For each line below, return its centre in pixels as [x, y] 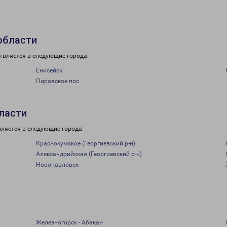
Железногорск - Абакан [69, 222]
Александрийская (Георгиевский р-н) [89, 154]
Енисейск [49, 70]
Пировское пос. [58, 81]
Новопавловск [57, 165]
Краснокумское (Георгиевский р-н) [85, 143]
